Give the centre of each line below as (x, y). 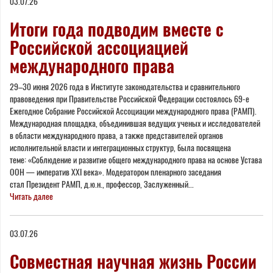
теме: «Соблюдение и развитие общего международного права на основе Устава (136, 160)
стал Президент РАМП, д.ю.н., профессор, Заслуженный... (102, 184)
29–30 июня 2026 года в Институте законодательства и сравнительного (125, 87)
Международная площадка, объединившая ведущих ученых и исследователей (135, 123)
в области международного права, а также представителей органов (116, 135)
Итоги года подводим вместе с (117, 29)
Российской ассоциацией (99, 47)
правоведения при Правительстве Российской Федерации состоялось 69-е (129, 99)
